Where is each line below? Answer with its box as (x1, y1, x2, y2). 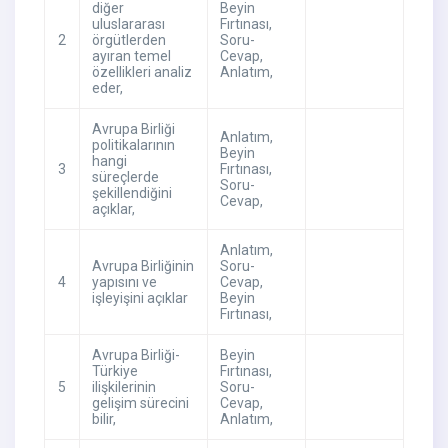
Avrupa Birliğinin (91, 258, 194, 275)
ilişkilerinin (91, 379, 156, 396)
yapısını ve (91, 274, 157, 291)
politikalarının (91, 137, 175, 154)
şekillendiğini (91, 185, 172, 202)
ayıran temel (91, 48, 171, 65)
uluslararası (91, 16, 165, 33)
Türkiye (91, 363, 138, 380)
